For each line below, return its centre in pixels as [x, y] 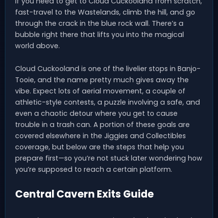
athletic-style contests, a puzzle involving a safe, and [108, 102]
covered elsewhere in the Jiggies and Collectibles [100, 136]
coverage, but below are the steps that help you [100, 147]
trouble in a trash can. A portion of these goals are [102, 124]
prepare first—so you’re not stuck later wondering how [109, 158]
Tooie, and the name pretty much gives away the [102, 80]
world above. [37, 45]
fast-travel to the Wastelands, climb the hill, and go [105, 12]
